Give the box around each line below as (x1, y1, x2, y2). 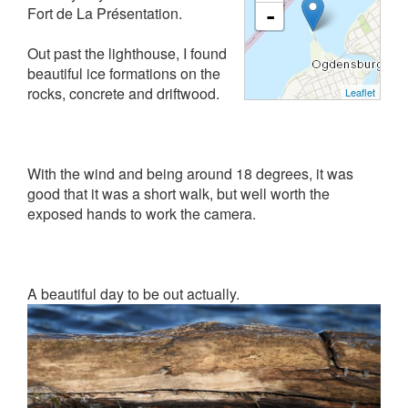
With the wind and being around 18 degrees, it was (27, 163, 353, 184)
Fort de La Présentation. (27, 3, 189, 24)
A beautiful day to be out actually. (27, 283, 240, 304)
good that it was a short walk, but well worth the (27, 183, 330, 204)
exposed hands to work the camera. (27, 203, 256, 224)
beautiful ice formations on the (27, 63, 220, 84)
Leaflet (345, 85, 375, 99)
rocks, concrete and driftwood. (27, 83, 219, 104)
